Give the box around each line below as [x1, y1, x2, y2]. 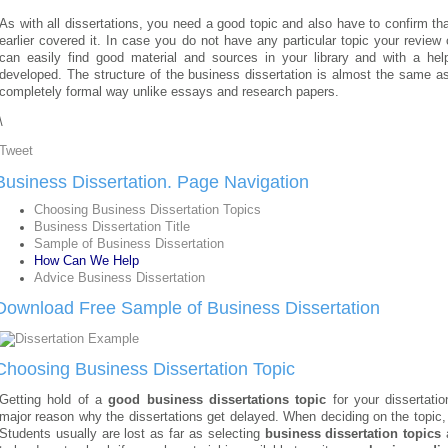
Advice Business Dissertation [34, 270, 205, 285]
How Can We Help [34, 253, 139, 268]
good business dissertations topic [108, 392, 333, 407]
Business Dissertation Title [34, 219, 190, 234]
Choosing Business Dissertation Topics [34, 202, 261, 217]
